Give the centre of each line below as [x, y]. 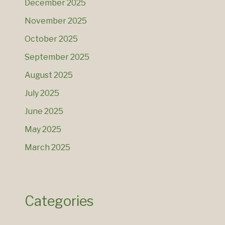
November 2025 [55, 21]
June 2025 [44, 111]
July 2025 [42, 93]
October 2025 [51, 39]
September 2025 [57, 57]
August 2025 [48, 75]
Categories [59, 201]
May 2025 [43, 130]
